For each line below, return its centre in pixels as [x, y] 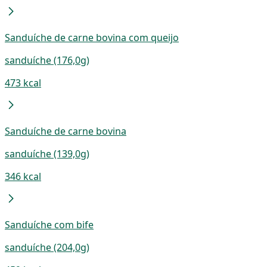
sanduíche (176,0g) [47, 60]
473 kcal [23, 83]
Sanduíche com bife [49, 224]
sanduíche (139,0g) [47, 153]
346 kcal [23, 176]
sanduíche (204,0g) [47, 247]
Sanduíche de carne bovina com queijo [92, 37]
